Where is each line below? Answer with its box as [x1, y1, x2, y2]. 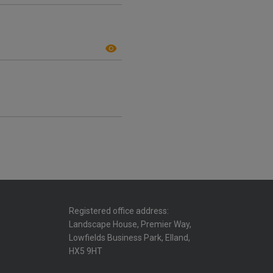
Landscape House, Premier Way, [69, 219, 192, 229]
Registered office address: [69, 206, 169, 216]
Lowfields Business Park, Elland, [69, 233, 191, 243]
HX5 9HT [69, 246, 103, 256]
